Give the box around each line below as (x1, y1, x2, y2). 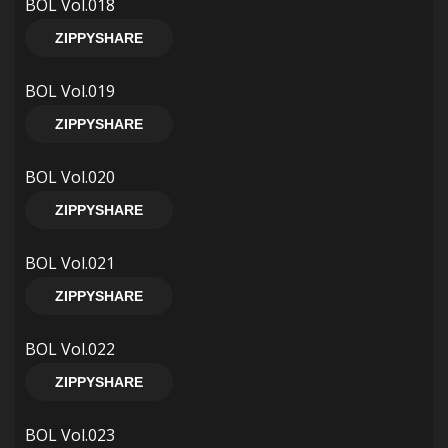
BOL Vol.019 (25, 80, 115, 102)
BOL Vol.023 (25, 424, 115, 446)
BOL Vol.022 (25, 338, 115, 360)
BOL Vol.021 (25, 252, 115, 274)
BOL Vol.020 (25, 166, 115, 188)
